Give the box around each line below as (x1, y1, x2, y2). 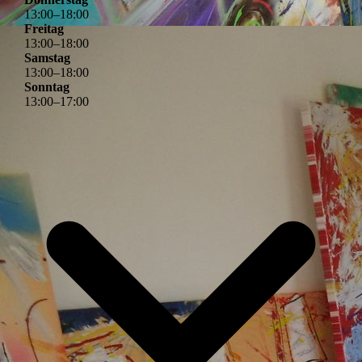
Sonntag (24, 80, 69, 95)
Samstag (24, 51, 70, 65)
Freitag (24, 22, 64, 36)
